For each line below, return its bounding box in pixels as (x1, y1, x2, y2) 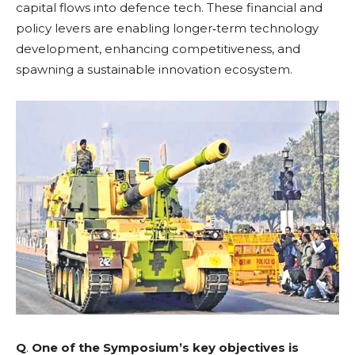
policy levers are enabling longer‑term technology (16, 20, 319, 36)
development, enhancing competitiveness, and (16, 40, 300, 56)
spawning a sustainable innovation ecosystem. (16, 61, 292, 77)
